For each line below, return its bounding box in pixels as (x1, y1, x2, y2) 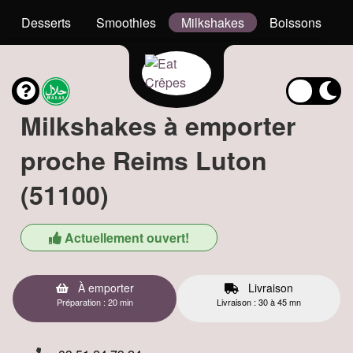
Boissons (269, 13, 321, 32)
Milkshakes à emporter (20, 107, 295, 143)
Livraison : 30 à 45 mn (216, 295, 301, 308)
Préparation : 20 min (56, 295, 133, 308)
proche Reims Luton (20, 142, 267, 178)
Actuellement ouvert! (61, 229, 189, 247)
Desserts (21, 13, 71, 32)
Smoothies (96, 13, 156, 32)
